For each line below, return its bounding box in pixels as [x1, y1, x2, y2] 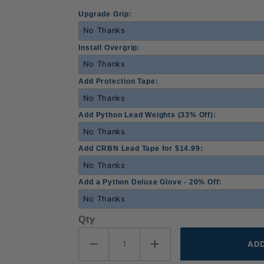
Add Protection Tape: [78, 77, 159, 85]
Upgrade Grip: [78, 9, 132, 18]
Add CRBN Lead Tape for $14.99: [78, 144, 203, 153]
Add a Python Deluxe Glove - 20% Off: [78, 177, 222, 186]
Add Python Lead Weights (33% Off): [78, 110, 216, 119]
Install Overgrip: [78, 43, 140, 52]
